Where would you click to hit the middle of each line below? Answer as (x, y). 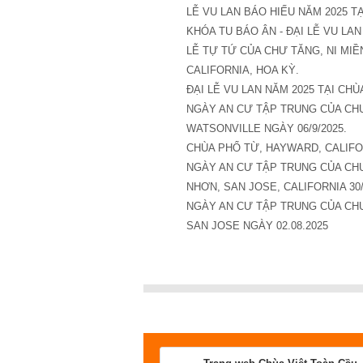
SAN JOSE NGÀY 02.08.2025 (257, 226)
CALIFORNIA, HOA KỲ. (242, 70)
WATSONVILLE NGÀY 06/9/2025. (266, 129)
